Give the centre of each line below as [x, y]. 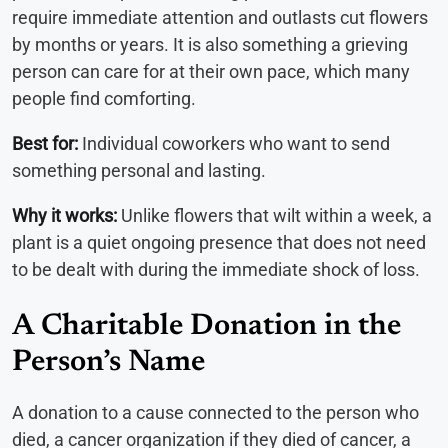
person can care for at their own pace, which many [211, 71]
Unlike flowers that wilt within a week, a [274, 215]
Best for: [45, 143]
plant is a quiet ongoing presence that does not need [219, 242]
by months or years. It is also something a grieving [210, 44]
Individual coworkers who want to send [234, 143]
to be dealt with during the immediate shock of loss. [216, 269]
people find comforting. [104, 98]
